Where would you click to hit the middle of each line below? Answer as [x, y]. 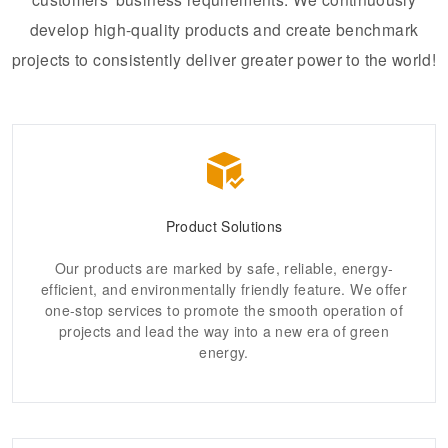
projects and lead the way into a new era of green [224, 331]
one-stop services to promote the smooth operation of [224, 310]
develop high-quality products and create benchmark [224, 29]
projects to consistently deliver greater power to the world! [224, 59]
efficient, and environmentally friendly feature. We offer [224, 289]
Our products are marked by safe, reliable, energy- [224, 268]
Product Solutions [224, 226]
